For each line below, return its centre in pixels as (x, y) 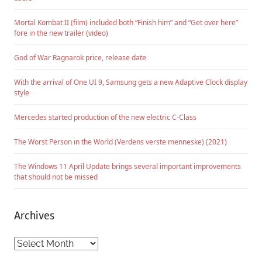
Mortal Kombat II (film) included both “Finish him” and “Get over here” (126, 22)
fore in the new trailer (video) (61, 33)
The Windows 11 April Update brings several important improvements (127, 166)
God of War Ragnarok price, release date (80, 57)
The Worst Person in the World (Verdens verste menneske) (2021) (120, 142)
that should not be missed (56, 177)
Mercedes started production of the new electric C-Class (105, 117)
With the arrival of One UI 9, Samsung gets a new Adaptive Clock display (131, 82)
